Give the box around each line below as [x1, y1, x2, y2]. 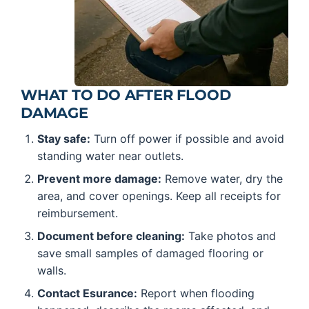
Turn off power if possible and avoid [90, 132, 284, 146]
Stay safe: [37, 132, 90, 146]
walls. [37, 263, 66, 277]
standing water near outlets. [37, 149, 183, 163]
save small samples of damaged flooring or [37, 246, 263, 260]
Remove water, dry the [161, 172, 283, 186]
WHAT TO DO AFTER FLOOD [21, 86, 231, 103]
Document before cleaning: [37, 229, 185, 243]
